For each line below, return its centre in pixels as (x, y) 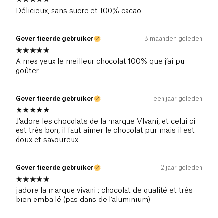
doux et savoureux (47, 140)
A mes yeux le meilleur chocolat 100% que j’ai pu (100, 62)
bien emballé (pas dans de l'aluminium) (83, 200)
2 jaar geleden (182, 168)
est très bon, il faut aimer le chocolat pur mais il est (105, 131)
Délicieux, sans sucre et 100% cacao (78, 11)
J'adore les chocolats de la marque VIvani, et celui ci (105, 122)
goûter (27, 71)
